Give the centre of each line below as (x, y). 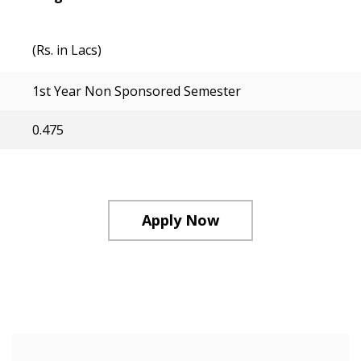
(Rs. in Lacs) (67, 50)
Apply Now (180, 220)
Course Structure (83, 307)
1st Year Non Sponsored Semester (137, 91)
